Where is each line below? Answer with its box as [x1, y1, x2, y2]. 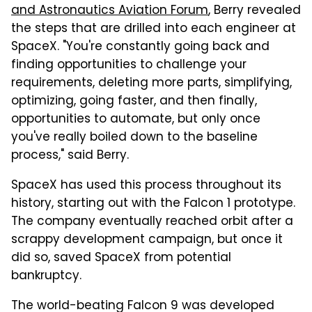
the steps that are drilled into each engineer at [11, 19, 296, 40]
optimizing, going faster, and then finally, [11, 92, 257, 112]
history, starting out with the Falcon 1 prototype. [11, 194, 295, 214]
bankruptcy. [11, 267, 81, 287]
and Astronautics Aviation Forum [11, 1, 208, 22]
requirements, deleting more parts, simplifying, [11, 74, 292, 94]
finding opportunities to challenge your [11, 56, 247, 76]
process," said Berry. [11, 146, 129, 166]
